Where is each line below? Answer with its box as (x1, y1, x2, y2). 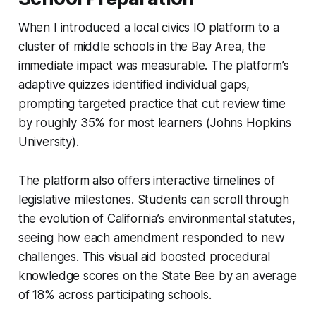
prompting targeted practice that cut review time (18, 96, 286, 111)
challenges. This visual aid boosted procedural (18, 249, 270, 264)
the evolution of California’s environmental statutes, (18, 211, 296, 226)
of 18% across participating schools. (18, 287, 212, 302)
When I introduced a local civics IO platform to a (18, 20, 279, 35)
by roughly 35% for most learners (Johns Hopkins (18, 115, 291, 130)
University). (18, 134, 79, 149)
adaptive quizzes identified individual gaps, (18, 77, 250, 92)
